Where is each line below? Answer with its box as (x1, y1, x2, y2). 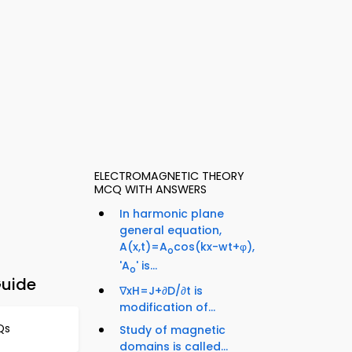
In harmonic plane (119, 206, 224, 222)
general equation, (119, 222, 222, 239)
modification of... (119, 299, 215, 315)
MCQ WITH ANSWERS (94, 181, 207, 198)
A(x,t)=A (119, 239, 167, 255)
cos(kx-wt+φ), (174, 239, 255, 255)
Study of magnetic (119, 321, 225, 338)
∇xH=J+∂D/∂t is (119, 282, 203, 299)
